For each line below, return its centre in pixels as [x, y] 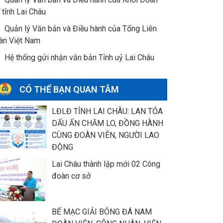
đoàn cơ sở [71, 176]
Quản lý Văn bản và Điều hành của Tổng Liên [80, 28]
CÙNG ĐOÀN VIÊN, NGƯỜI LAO [105, 135]
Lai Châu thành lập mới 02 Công [106, 164]
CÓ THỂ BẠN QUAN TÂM [69, 89]
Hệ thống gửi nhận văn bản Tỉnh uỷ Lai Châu [79, 57]
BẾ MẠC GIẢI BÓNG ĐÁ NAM [102, 212]
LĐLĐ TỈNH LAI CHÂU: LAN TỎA [107, 111]
